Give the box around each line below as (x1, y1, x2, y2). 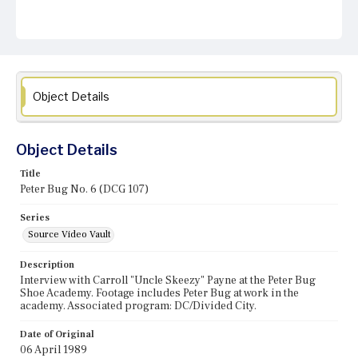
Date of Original (20, 328, 94, 341)
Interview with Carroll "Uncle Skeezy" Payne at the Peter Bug (20, 273, 316, 288)
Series (20, 212, 50, 225)
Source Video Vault (28, 229, 111, 241)
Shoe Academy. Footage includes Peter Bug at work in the (20, 286, 299, 301)
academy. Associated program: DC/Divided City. (20, 299, 257, 314)
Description (20, 259, 74, 272)
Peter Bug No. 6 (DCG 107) (20, 182, 149, 197)
